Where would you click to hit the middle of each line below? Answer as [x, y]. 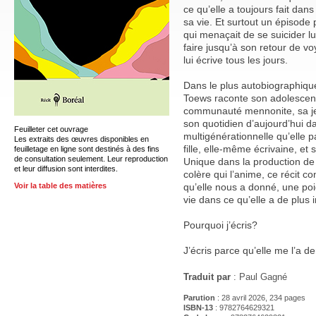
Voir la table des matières [60, 186]
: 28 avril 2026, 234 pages [260, 298]
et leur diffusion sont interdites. [66, 168]
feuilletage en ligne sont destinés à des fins [87, 148]
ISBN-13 [198, 308]
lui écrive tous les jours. [236, 60]
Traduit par [207, 277]
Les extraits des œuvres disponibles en [81, 139]
